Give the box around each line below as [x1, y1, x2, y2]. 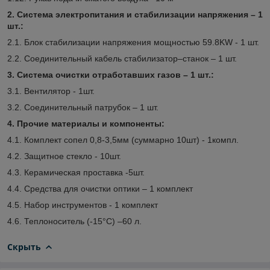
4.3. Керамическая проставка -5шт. [7, 167, 145, 177]
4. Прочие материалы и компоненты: [7, 118, 165, 128]
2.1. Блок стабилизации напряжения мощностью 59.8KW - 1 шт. [7, 37, 259, 47]
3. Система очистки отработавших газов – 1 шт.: [7, 69, 214, 80]
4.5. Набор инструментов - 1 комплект [7, 199, 158, 210]
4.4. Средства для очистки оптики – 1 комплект [7, 183, 193, 193]
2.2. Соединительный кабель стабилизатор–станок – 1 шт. [7, 53, 237, 63]
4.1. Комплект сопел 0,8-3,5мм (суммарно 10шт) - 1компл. [7, 134, 239, 145]
